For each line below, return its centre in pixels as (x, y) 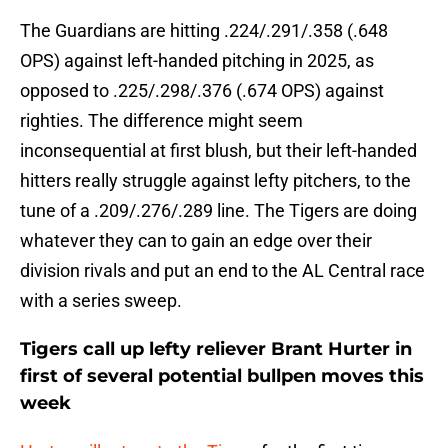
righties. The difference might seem (161, 121)
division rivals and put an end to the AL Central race (222, 271)
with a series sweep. (101, 301)
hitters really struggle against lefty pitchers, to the (215, 181)
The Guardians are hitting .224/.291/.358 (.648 (204, 31)
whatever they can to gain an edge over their (196, 241)
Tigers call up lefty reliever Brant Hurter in (216, 349)
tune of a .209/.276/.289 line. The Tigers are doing (218, 211)
